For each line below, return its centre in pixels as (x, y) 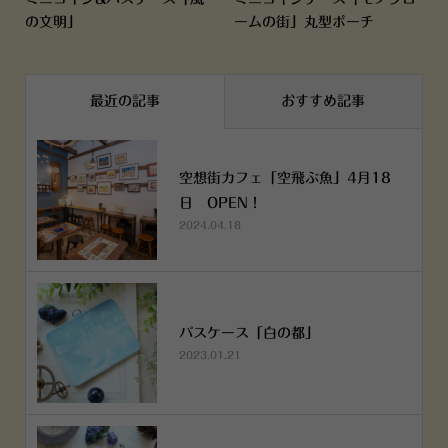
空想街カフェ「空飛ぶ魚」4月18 (284, 177)
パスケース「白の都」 (248, 333)
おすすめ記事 (323, 101)
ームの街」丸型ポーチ (303, 21)
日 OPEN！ (220, 202)
